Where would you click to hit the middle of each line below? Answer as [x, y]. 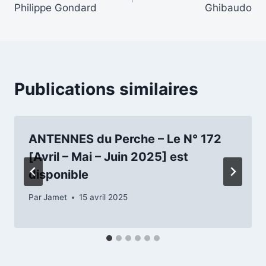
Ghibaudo [228, 7]
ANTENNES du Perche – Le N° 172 [125, 139]
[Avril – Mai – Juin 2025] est [108, 156]
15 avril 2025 [104, 197]
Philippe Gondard [56, 7]
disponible [58, 174]
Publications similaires [106, 89]
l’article [43, 25]
